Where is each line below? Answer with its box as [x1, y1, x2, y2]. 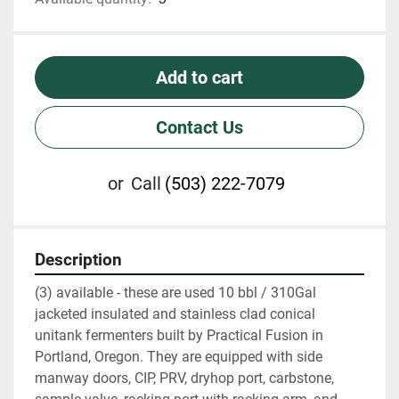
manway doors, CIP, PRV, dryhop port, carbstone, [35, 370, 334, 387]
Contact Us [156, 117, 243, 139]
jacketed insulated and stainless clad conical [35, 305, 315, 323]
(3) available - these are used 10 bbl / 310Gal [35, 284, 316, 302]
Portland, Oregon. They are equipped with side [35, 348, 322, 366]
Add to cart [156, 67, 243, 89]
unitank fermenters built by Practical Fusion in [35, 327, 323, 345]
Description [35, 250, 122, 271]
